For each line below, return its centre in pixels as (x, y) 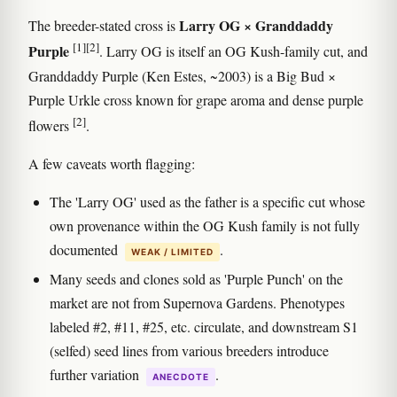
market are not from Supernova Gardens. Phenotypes (197, 302)
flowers (51, 125)
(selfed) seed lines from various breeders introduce (189, 350)
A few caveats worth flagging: (112, 163)
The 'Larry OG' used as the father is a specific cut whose (207, 201)
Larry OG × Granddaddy (256, 26)
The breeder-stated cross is (104, 26)
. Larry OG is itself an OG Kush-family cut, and (234, 51)
